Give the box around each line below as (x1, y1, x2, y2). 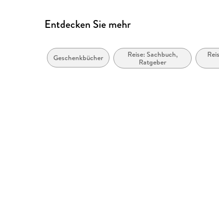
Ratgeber (139, 57, 167, 67)
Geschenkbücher (53, 53, 104, 63)
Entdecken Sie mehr (44, 16, 131, 32)
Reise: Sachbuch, (127, 49, 178, 60)
